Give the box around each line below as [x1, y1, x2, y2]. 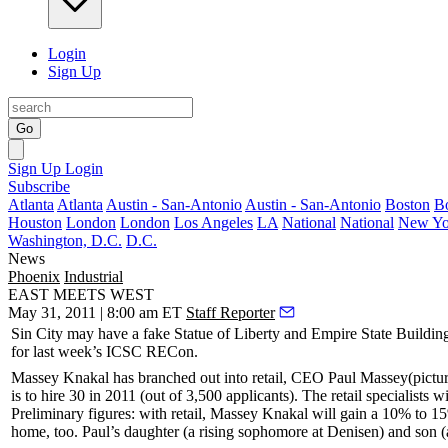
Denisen [327, 423, 379, 440]
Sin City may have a [11, 325, 143, 342]
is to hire [11, 387, 69, 404]
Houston [8, 214, 62, 231]
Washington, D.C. [8, 232, 122, 249]
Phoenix [8, 268, 60, 285]
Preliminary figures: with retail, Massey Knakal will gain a [11, 405, 382, 422]
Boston [385, 196, 430, 213]
